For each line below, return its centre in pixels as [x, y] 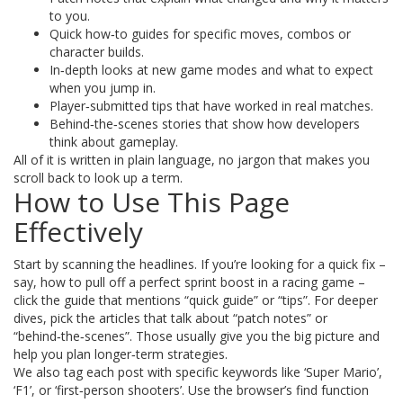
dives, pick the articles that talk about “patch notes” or [170, 318]
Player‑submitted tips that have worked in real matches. [211, 106]
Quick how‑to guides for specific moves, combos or [200, 34]
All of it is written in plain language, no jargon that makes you [192, 160]
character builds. [97, 52]
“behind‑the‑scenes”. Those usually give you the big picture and [197, 336]
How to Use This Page [152, 202]
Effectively [78, 232]
